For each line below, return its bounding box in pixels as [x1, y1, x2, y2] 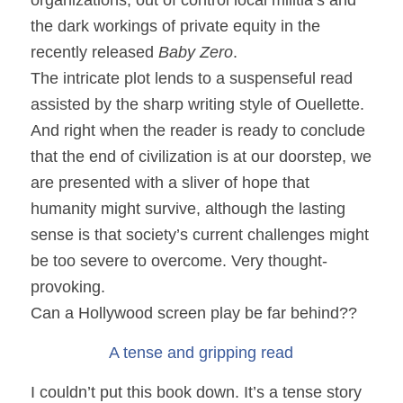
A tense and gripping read [109, 343, 294, 362]
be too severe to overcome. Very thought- [30, 251, 327, 270]
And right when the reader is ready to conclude [30, 121, 365, 139]
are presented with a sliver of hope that [30, 173, 309, 192]
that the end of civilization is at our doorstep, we [30, 147, 372, 166]
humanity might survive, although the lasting [30, 199, 345, 218]
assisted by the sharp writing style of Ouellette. [30, 94, 364, 113]
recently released [30, 42, 158, 61]
